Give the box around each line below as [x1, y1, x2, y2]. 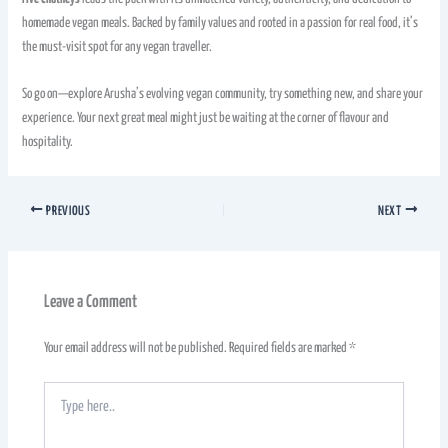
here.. [43, 403, 69, 417]
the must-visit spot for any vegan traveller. [22, 40, 213, 55]
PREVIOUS [43, 204, 91, 218]
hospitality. [22, 135, 74, 150]
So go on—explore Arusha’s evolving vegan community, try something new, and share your [22, 87, 424, 102]
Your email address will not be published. [44, 341, 228, 356]
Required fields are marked [229, 341, 350, 356]
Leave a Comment [44, 293, 138, 311]
